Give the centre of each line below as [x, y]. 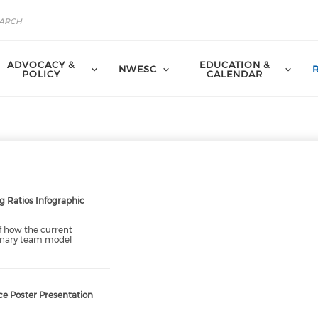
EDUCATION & [235, 64]
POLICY [42, 73]
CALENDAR [235, 73]
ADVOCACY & [42, 64]
